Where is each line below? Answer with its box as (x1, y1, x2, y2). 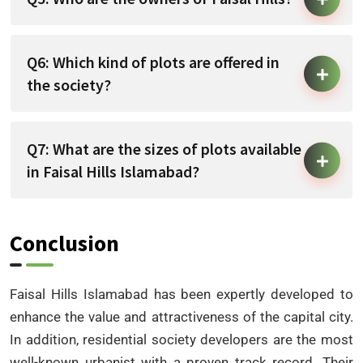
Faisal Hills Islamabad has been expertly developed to (10, 286, 353, 303)
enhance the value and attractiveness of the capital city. (10, 309, 353, 326)
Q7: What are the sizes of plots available (27, 139, 301, 160)
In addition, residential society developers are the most (10, 331, 353, 348)
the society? (27, 75, 111, 96)
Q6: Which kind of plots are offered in (27, 52, 280, 73)
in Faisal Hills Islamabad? (27, 161, 199, 182)
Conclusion (10, 228, 119, 258)
